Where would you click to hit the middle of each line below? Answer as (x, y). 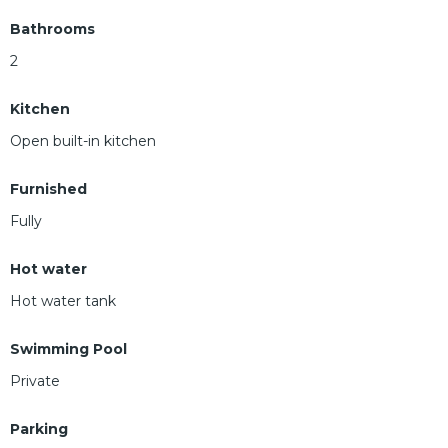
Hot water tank (63, 300)
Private (35, 380)
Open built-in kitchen (83, 140)
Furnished (48, 188)
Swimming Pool (68, 348)
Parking (39, 428)
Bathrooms (52, 28)
